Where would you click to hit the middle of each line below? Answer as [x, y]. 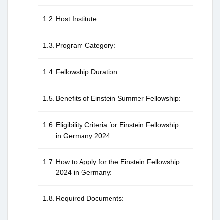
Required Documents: [90, 199]
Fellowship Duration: [87, 72]
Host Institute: [77, 19]
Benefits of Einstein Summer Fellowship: [118, 98]
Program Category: [85, 45]
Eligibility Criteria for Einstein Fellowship [117, 125]
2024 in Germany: [84, 173]
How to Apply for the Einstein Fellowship [118, 162]
